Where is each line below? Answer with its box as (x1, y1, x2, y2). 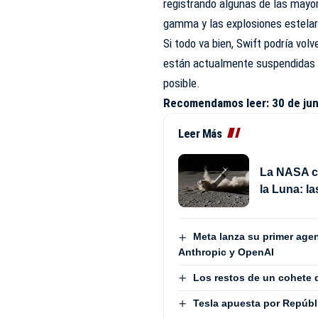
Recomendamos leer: (163, 96, 273, 111)
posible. (163, 76, 201, 91)
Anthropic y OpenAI (178, 246, 275, 258)
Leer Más (178, 126, 222, 141)
